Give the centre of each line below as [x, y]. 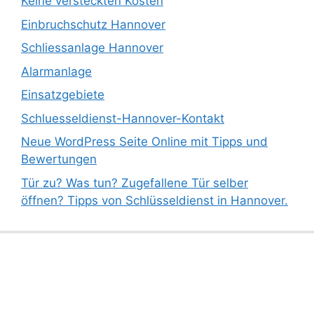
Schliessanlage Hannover [92, 48]
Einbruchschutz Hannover [93, 24]
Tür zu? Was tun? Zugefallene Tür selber [135, 183]
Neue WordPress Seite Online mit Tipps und [144, 142]
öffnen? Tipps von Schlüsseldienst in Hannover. [155, 200]
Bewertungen [59, 159]
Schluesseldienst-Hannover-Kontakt [123, 118]
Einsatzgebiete [63, 95]
